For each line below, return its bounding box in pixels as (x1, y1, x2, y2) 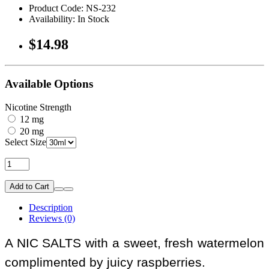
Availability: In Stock (29, 14, 109, 25)
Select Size (5, 136, 46, 147)
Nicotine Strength (5, 101, 71, 112)
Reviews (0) (29, 213, 75, 223)
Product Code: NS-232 (29, 3, 116, 14)
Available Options (5, 77, 93, 90)
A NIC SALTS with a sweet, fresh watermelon (5, 235, 264, 250)
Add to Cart (10, 181, 49, 191)
